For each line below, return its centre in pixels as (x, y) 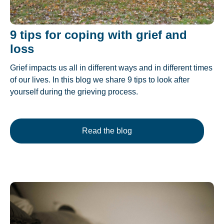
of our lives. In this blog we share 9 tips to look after (100, 80)
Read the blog (107, 131)
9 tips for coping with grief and (98, 35)
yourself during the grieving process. (74, 92)
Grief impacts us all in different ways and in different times (111, 68)
